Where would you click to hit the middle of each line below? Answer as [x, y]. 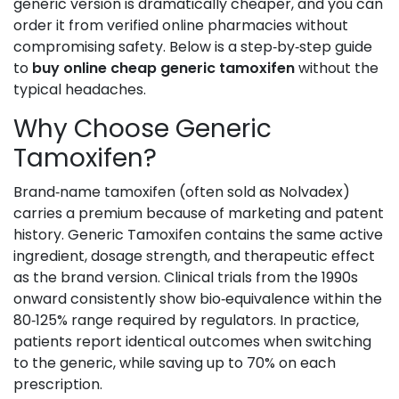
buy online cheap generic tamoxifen [163, 69]
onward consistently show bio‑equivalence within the [198, 299]
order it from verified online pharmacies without [181, 26]
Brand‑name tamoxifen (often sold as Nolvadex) [182, 192]
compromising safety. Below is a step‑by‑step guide [193, 47]
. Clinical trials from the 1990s [258, 278]
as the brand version [85, 278]
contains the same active [294, 235]
